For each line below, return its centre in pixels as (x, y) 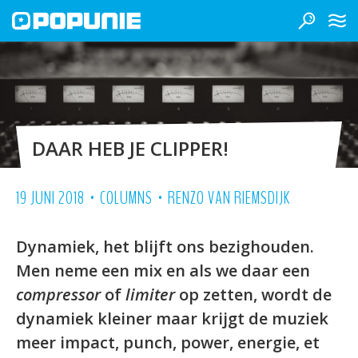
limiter (150, 294)
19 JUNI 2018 (50, 198)
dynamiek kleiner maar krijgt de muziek (172, 318)
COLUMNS (126, 198)
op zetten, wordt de (253, 294)
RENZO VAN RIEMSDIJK (229, 198)
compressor (58, 294)
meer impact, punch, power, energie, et (168, 342)
